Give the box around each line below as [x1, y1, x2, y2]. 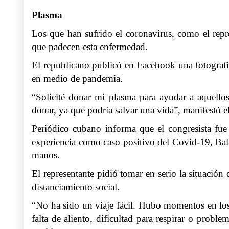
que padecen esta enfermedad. [32, 41, 148, 53]
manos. [32, 150, 60, 161]
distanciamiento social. [32, 181, 120, 193]
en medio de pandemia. [32, 73, 123, 84]
